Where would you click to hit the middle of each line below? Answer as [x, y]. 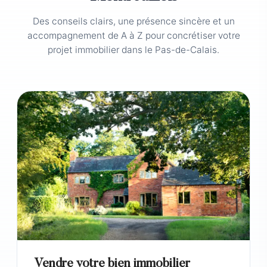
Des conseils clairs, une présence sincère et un [133, 21]
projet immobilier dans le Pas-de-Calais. [133, 50]
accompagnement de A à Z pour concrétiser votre [133, 35]
